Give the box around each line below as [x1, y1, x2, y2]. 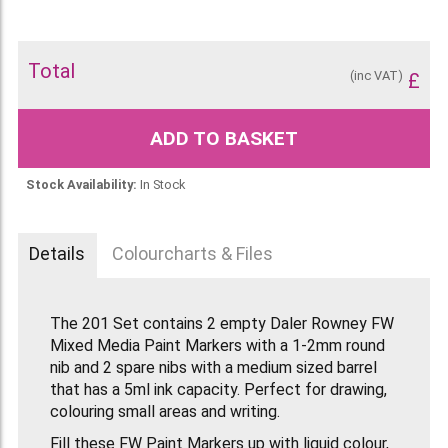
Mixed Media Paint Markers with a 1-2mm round [49, 336, 385, 356]
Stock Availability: [25, 176, 137, 192]
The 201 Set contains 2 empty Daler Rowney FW [49, 314, 394, 334]
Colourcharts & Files [112, 243, 274, 265]
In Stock [139, 176, 185, 192]
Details [29, 243, 86, 265]
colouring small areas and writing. [49, 402, 280, 422]
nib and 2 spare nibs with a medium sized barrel [49, 358, 377, 378]
